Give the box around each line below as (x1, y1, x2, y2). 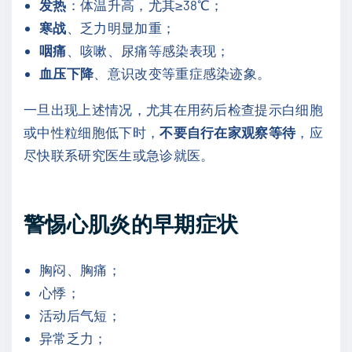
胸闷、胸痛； (39, 262, 121, 278)
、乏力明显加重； (66, 19, 176, 35)
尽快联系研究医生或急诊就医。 (24, 146, 214, 163)
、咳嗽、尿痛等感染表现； (66, 42, 230, 58)
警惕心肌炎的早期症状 (24, 211, 239, 236)
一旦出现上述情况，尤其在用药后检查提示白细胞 (24, 101, 324, 117)
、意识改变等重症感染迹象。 (93, 64, 271, 81)
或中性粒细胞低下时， (24, 123, 160, 140)
